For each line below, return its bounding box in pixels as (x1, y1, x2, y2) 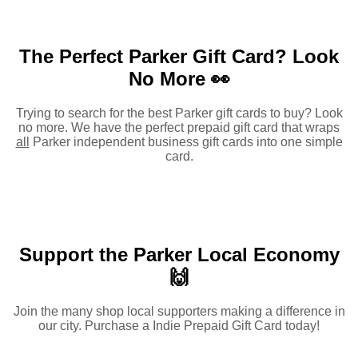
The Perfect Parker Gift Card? (19, 46, 292, 68)
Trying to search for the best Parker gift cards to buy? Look (15, 106, 343, 121)
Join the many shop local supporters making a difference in (13, 304, 345, 318)
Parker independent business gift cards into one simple (29, 135, 343, 149)
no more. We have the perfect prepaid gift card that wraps (18, 121, 340, 135)
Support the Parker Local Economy (18, 244, 340, 266)
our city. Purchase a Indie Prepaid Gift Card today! (38, 319, 320, 332)
